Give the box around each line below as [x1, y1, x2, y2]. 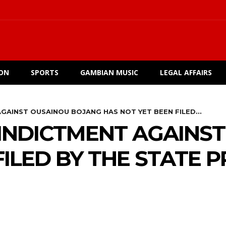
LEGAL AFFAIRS [160, 67, 212, 77]
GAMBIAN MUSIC [80, 67, 138, 77]
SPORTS [31, 67, 59, 77]
